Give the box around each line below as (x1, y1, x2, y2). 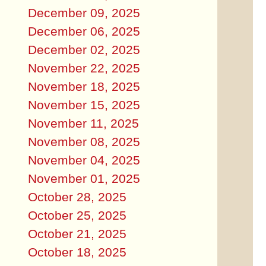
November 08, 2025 (27, 134, 140, 148)
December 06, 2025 (27, 24, 140, 38)
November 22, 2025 (27, 61, 140, 75)
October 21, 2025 (27, 226, 126, 240)
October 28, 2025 (27, 189, 126, 204)
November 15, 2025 (27, 97, 140, 112)
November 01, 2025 (27, 171, 140, 185)
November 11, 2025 (27, 116, 139, 130)
